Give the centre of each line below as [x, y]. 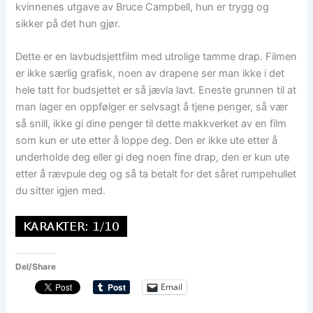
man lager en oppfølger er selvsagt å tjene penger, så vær [152, 107]
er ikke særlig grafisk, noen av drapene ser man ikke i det [150, 74]
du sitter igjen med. [61, 191]
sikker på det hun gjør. [68, 23]
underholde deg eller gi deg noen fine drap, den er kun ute [153, 158]
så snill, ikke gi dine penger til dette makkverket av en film [151, 124]
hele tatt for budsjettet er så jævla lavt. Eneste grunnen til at [156, 90]
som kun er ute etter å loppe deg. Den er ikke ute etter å [147, 141]
